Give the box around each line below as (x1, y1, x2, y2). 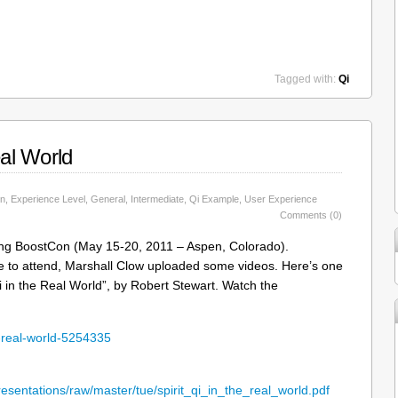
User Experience (244, 194, 317, 204)
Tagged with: (275, 73, 338, 85)
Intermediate (131, 194, 184, 204)
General (91, 194, 125, 204)
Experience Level (11, 194, 85, 204)
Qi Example (189, 194, 239, 204)
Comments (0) (280, 210, 342, 220)
